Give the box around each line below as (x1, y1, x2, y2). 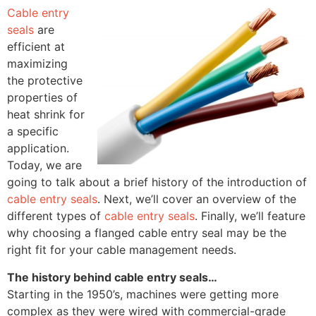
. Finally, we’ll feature (195, 209, 305, 224)
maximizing (7, 56, 68, 71)
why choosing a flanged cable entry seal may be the (7, 226, 286, 241)
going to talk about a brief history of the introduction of (7, 175, 307, 190)
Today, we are (7, 158, 82, 173)
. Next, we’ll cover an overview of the (97, 192, 296, 207)
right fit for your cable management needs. (7, 243, 236, 257)
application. (7, 141, 69, 156)
